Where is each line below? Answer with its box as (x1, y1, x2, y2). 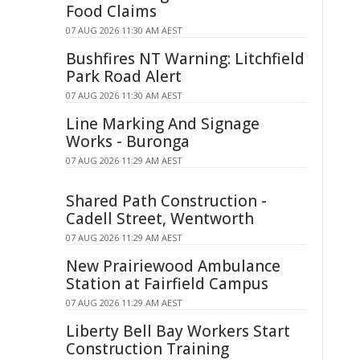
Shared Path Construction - (66, 190, 267, 211)
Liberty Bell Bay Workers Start (66, 321, 290, 342)
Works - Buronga (66, 131, 190, 152)
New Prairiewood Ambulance (66, 256, 280, 276)
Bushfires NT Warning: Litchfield (66, 48, 305, 69)
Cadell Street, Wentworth (66, 208, 254, 229)
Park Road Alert (66, 66, 182, 87)
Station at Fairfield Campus (66, 273, 268, 294)
